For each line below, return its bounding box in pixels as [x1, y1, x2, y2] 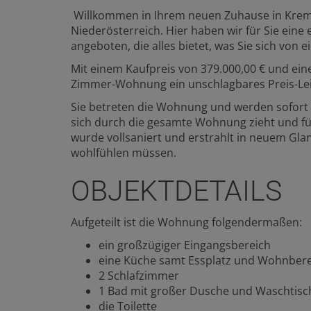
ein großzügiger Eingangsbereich [99, 237, 271, 253]
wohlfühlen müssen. [71, 144, 176, 160]
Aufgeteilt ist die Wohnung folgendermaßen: [71, 214, 302, 230]
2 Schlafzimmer [99, 267, 179, 283]
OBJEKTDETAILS [71, 174, 282, 208]
